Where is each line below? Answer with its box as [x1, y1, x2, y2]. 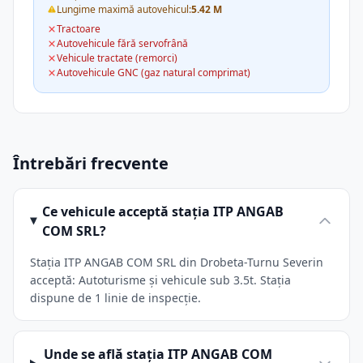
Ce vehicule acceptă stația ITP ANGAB [42, 203, 284, 220]
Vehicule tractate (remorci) [57, 51, 177, 65]
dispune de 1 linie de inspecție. [30, 290, 201, 305]
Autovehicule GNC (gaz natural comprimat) [57, 66, 250, 79]
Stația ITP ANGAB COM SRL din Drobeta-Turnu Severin [30, 254, 323, 270]
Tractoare [57, 22, 100, 36]
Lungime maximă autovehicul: [57, 2, 191, 16]
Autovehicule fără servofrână [57, 36, 188, 50]
